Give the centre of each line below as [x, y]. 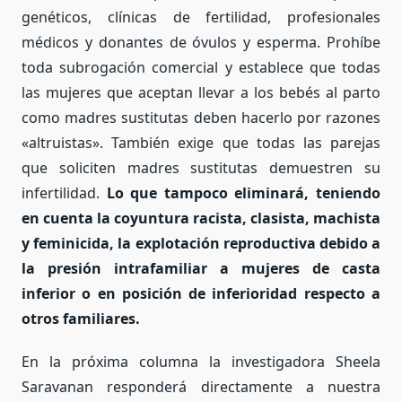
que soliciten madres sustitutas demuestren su [201, 168]
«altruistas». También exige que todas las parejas [201, 143]
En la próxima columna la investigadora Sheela [201, 362]
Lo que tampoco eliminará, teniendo [244, 193]
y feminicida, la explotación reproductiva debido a [201, 244]
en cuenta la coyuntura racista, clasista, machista [201, 218]
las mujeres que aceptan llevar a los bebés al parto [201, 93]
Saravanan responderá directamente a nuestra [201, 387]
